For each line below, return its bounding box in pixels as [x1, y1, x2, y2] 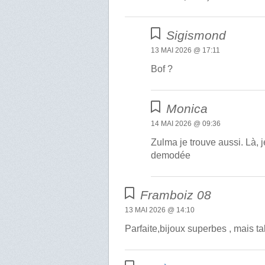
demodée [151, 150, 191, 161]
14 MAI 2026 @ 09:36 [151, 119, 221, 128]
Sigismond [166, 28, 227, 43]
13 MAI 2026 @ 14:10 [125, 206, 195, 215]
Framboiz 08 [140, 188, 212, 202]
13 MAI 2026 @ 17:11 [151, 46, 221, 55]
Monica [166, 102, 208, 116]
